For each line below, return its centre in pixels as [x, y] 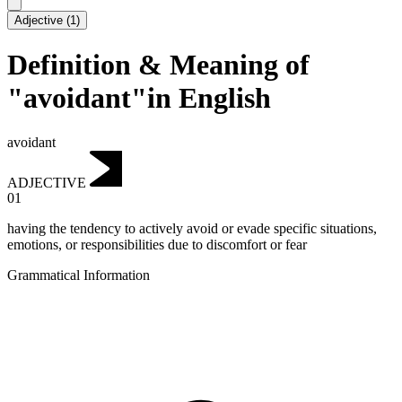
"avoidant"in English [139, 98]
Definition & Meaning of [158, 65]
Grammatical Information [79, 275]
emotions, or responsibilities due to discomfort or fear [157, 245]
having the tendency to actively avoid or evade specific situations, [192, 229]
